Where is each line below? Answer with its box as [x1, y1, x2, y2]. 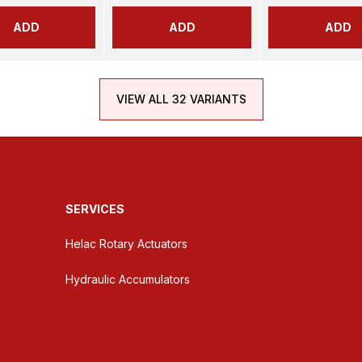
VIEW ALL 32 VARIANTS [116, 92, 246, 106]
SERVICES [65, 202, 125, 216]
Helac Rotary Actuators [65, 237, 188, 250]
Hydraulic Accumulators [65, 272, 191, 286]
